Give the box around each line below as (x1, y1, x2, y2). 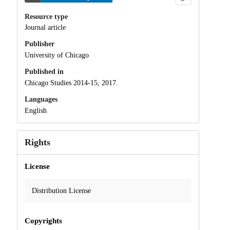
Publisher (24, 40, 54, 48)
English (24, 106, 47, 114)
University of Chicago (24, 51, 89, 60)
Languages (24, 95, 57, 103)
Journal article (24, 24, 66, 32)
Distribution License (31, 186, 91, 195)
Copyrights (24, 216, 62, 225)
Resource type (24, 12, 68, 21)
